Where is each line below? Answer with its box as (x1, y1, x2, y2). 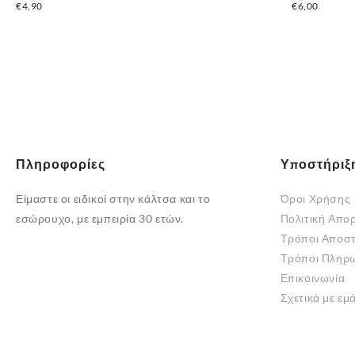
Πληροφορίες (16, 156, 105, 172)
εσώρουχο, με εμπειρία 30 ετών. (16, 212, 184, 226)
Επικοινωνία (280, 271, 345, 285)
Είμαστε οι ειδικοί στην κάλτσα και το (16, 192, 211, 206)
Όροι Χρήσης (280, 192, 351, 206)
